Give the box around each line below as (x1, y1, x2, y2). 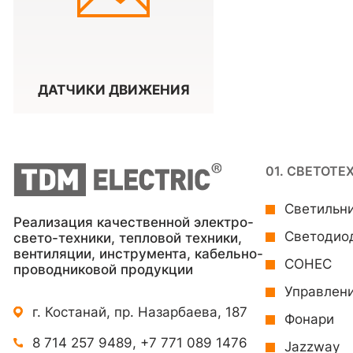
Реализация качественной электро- (13, 214, 254, 230)
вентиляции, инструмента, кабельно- (13, 246, 263, 262)
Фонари (284, 311, 334, 327)
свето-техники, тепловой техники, (13, 230, 242, 246)
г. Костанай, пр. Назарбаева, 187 (32, 304, 247, 320)
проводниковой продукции (13, 262, 193, 277)
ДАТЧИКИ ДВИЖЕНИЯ (37, 82, 190, 98)
